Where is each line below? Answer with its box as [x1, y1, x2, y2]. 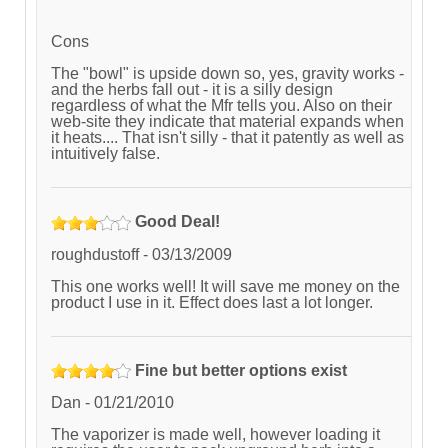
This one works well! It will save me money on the [51, 277, 400, 295]
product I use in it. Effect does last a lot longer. [51, 293, 373, 311]
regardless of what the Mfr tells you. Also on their [51, 96, 392, 114]
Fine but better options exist [135, 361, 347, 379]
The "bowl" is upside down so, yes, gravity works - [51, 64, 404, 82]
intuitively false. [51, 144, 160, 162]
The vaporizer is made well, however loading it [51, 426, 380, 444]
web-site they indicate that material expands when [51, 112, 404, 130]
